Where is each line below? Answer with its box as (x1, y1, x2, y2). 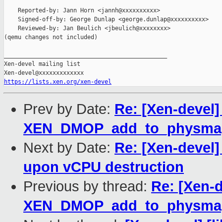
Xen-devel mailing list (4, 60, 80, 68)
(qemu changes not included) (4, 34, 98, 41)
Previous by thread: (23, 178, 151, 195)
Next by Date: (23, 140, 114, 156)
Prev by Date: (23, 101, 114, 117)
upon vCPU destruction (23, 159, 184, 175)
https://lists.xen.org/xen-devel (4, 78, 111, 86)
